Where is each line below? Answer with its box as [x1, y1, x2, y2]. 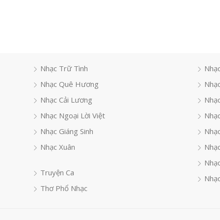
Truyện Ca [40, 167, 75, 177]
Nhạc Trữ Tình [40, 63, 88, 73]
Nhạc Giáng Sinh [40, 126, 94, 136]
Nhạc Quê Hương [40, 79, 99, 89]
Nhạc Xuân [40, 142, 76, 152]
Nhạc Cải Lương [40, 95, 93, 105]
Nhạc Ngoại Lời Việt [40, 110, 106, 120]
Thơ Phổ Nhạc [40, 183, 88, 193]
